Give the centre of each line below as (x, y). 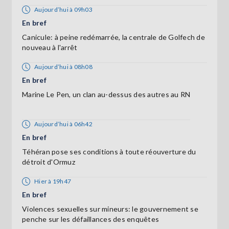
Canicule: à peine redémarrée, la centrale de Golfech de (113, 37)
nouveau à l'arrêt (50, 48)
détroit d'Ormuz (49, 162)
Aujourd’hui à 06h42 (63, 124)
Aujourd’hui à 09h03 (63, 10)
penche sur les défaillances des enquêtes (90, 219)
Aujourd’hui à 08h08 (63, 67)
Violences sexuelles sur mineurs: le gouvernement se (110, 209)
